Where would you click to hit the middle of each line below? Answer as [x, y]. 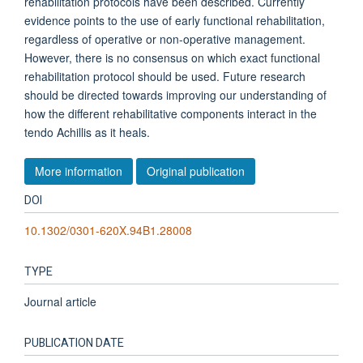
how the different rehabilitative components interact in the [171, 113]
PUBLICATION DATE [74, 343]
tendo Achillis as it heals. [87, 132]
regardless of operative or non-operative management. [165, 39]
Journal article [60, 301]
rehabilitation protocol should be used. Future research [165, 76]
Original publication [196, 171]
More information [79, 171]
